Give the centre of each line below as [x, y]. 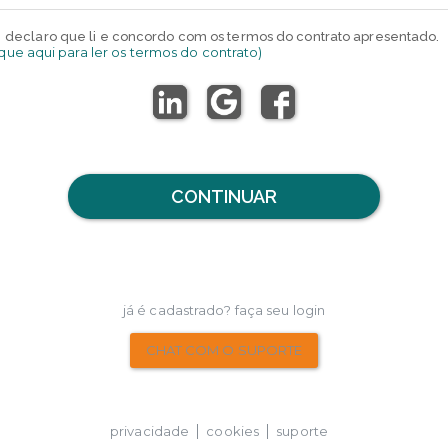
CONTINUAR [224, 197]
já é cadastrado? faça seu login [224, 310]
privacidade [150, 431]
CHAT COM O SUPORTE [224, 350]
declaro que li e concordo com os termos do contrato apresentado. [222, 37]
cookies [233, 431]
